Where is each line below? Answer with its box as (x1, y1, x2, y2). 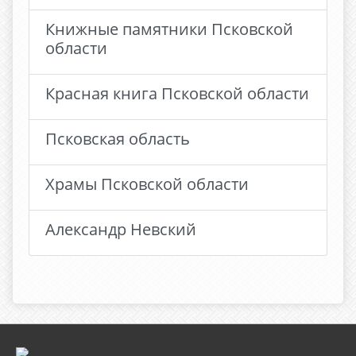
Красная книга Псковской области (45, 83, 309, 104)
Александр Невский (45, 219, 196, 240)
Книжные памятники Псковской (45, 18, 293, 40)
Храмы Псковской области (45, 173, 249, 195)
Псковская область (45, 128, 190, 149)
